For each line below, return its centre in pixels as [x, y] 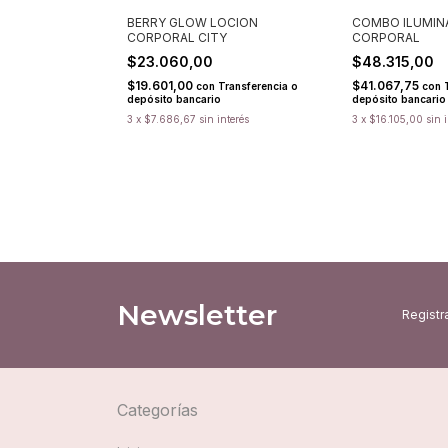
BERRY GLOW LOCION [192, 22]
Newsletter [197, 314]
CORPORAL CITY [177, 37]
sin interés [224, 118]
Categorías [157, 409]
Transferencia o [258, 85]
